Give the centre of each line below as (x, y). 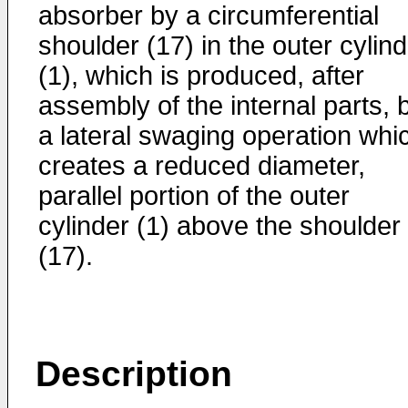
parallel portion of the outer (194, 196)
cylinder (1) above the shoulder (219, 226)
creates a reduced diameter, (202, 166)
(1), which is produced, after (201, 76)
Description (134, 374)
